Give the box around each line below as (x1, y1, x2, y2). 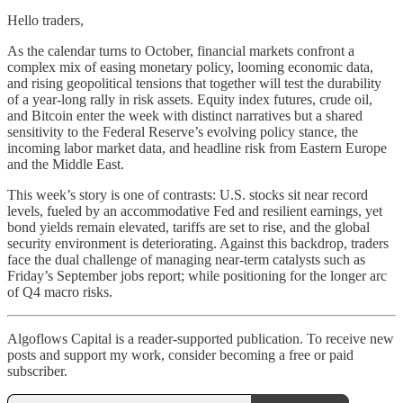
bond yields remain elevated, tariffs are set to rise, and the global (7, 219, 370, 235)
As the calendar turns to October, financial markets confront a (7, 42, 354, 58)
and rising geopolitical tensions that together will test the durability (7, 75, 381, 91)
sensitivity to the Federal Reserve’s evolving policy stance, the (7, 123, 358, 139)
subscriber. (7, 363, 67, 379)
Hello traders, (7, 12, 84, 28)
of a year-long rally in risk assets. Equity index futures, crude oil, (7, 91, 372, 107)
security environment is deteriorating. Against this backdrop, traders (7, 235, 389, 251)
